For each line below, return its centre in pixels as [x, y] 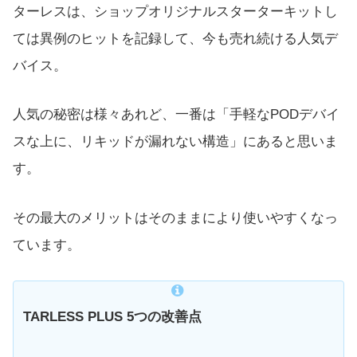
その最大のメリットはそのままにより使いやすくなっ [175, 218]
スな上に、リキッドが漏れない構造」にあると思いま [175, 142]
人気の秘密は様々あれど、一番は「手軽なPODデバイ [176, 115]
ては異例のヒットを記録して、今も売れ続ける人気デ [175, 39]
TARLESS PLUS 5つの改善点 [112, 316]
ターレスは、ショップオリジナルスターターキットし [175, 12]
